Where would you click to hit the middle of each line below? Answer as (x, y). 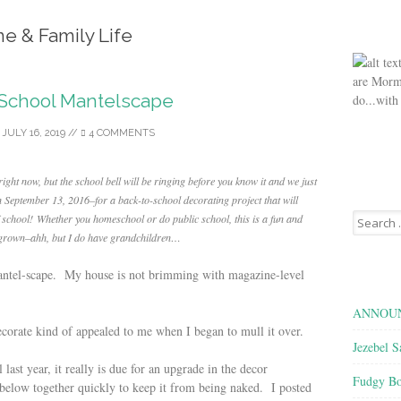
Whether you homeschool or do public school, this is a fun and (170, 218)
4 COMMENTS (120, 133)
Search (368, 217)
